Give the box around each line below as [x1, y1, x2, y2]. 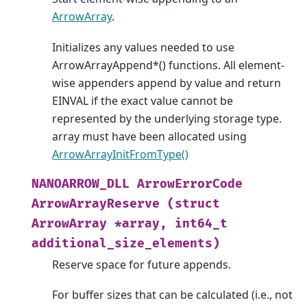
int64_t [175, 216, 228, 231]
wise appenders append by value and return [52, 75, 281, 90]
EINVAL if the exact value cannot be [52, 93, 233, 108]
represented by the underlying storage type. [52, 110, 282, 126]
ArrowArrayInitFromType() [52, 146, 188, 162]
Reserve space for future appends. [52, 256, 231, 272]
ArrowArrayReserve [32, 196, 160, 211]
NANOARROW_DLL [32, 176, 130, 191]
